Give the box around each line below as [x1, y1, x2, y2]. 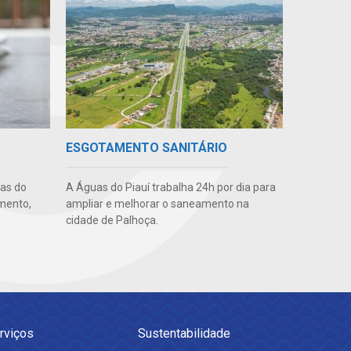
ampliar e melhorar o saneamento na [65, 197, 249, 211]
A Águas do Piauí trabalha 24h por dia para [65, 181, 276, 194]
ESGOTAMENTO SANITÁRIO [65, 140, 227, 156]
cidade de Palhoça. [65, 214, 158, 227]
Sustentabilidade [138, 326, 230, 342]
